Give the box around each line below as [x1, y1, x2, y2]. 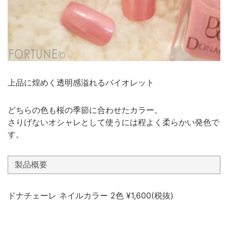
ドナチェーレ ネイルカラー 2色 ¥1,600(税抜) [8, 190, 174, 201]
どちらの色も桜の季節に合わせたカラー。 [8, 104, 162, 115]
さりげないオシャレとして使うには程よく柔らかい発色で [8, 117, 219, 127]
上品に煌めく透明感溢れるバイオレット [8, 77, 154, 88]
